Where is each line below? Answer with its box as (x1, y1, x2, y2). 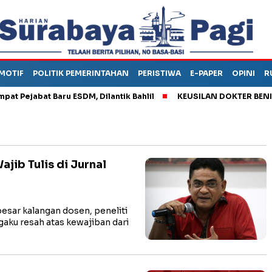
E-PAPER (190, 69, 223, 78)
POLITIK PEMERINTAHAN (33, 69, 129, 78)
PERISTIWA (138, 69, 181, 78)
